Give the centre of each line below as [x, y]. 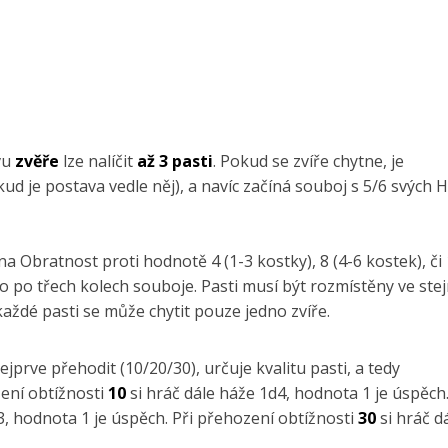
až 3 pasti [175, 161]
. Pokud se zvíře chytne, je [309, 161]
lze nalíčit [98, 161]
